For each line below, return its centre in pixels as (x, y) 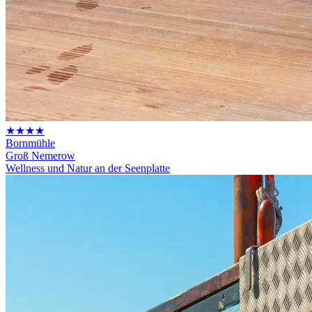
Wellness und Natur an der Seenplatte (88, 168)
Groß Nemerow (40, 155)
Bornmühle (30, 143)
